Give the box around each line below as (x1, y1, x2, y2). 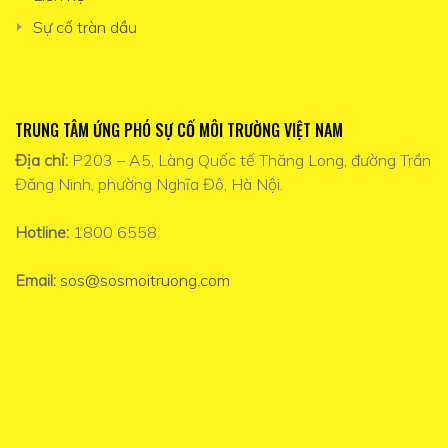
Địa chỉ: (15, 150, 68, 170)
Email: (15, 270, 56, 290)
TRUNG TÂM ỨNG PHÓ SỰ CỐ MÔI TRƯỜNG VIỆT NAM (15, 118, 343, 142)
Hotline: (15, 222, 69, 242)
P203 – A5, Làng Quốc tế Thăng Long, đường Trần (68, 150, 431, 170)
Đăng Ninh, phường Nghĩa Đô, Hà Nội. (15, 174, 283, 194)
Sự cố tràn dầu (32, 17, 137, 37)
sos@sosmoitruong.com (60, 270, 230, 290)
